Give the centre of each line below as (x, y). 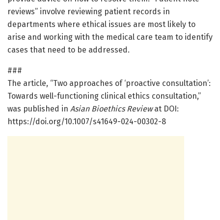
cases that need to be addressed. (69, 50)
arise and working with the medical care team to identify (110, 37)
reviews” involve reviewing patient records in (89, 12)
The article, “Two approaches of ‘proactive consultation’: (109, 83)
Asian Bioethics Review (111, 109)
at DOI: (165, 109)
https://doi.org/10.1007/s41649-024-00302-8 (87, 122)
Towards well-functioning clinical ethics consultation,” (104, 96)
